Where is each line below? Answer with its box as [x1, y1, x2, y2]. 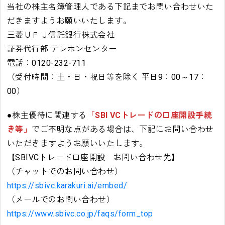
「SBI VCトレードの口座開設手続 [86, 110, 212, 121]
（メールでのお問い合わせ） [7, 195, 115, 205]
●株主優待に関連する [7, 110, 87, 121]
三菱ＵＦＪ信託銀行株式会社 [7, 30, 115, 40]
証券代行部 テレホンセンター [7, 44, 117, 54]
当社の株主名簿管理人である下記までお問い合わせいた [7, 2, 214, 12]
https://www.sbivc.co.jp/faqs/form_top [7, 209, 153, 219]
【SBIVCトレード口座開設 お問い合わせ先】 [7, 153, 180, 163]
